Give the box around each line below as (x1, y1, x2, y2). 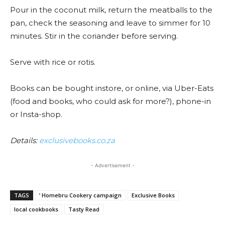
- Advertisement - (90, 162, 135, 168)
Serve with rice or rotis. (10, 57, 95, 67)
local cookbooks (14, 205, 58, 213)
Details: (10, 135, 39, 145)
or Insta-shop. (10, 109, 62, 119)
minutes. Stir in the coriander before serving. (10, 31, 178, 41)
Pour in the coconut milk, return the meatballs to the (10, 5, 212, 15)
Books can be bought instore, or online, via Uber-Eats (10, 83, 213, 93)
